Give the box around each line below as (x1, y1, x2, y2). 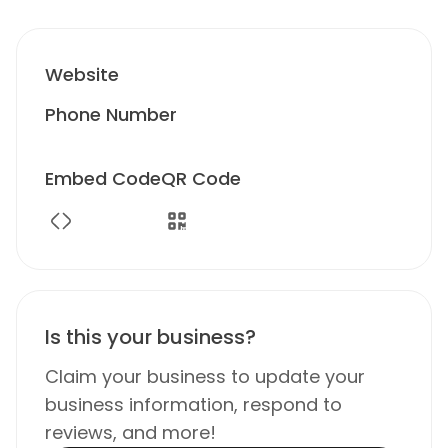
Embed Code (45, 166, 161, 191)
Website (45, 62, 119, 87)
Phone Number (45, 102, 177, 127)
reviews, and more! (45, 420, 216, 445)
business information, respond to (45, 392, 342, 417)
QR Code (161, 166, 241, 191)
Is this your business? (45, 323, 256, 351)
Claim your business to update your (45, 364, 365, 389)
